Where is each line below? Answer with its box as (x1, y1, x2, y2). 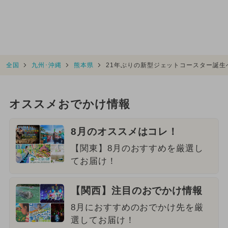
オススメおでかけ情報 (9, 98, 130, 111)
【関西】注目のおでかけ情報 (70, 185, 203, 196)
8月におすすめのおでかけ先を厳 (70, 202, 204, 212)
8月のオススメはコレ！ (70, 126, 179, 137)
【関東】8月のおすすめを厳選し (70, 143, 204, 153)
